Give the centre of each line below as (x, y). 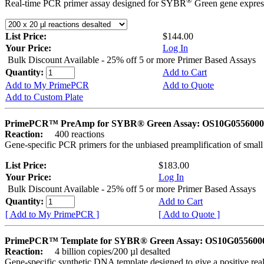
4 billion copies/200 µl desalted (108, 252)
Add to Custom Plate (44, 97)
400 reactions (75, 134)
